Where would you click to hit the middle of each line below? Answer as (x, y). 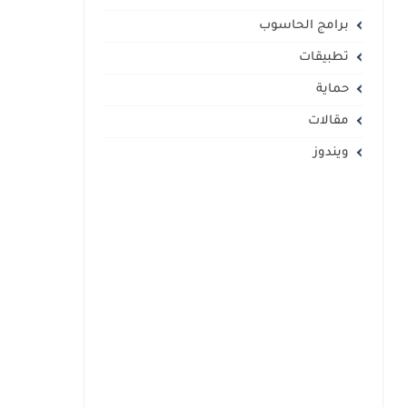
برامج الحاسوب (303, 26)
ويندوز (331, 153)
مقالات (328, 121)
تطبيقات (323, 58)
